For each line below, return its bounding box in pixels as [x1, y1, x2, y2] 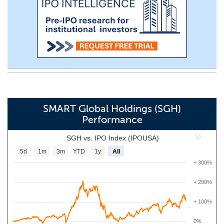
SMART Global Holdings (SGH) [43, 102, 181, 114]
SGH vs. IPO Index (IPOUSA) [66, 134, 159, 142]
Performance [81, 113, 142, 125]
